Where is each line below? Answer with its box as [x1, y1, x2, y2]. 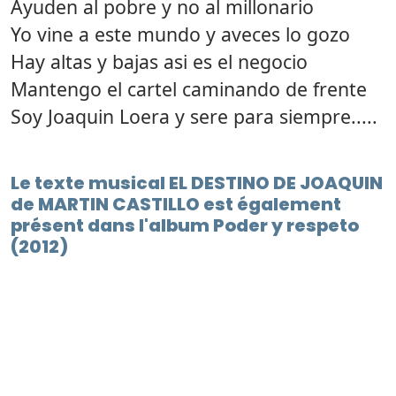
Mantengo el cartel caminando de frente [11, 75, 367, 102]
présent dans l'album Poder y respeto [11, 212, 359, 238]
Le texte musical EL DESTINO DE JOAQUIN [11, 170, 383, 195]
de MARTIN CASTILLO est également [11, 191, 341, 217]
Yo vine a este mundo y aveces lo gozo [11, 20, 350, 47]
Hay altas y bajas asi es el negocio [11, 48, 308, 74]
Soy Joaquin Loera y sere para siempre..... [11, 103, 377, 129]
